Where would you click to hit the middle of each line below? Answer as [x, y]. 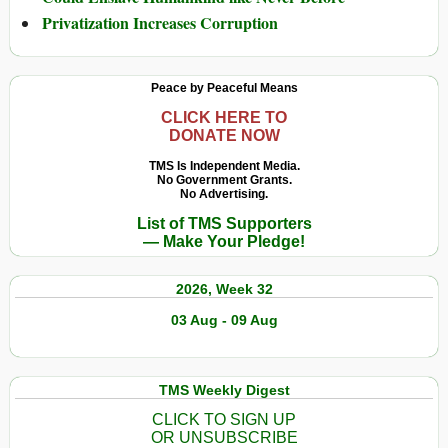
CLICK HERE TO [224, 118]
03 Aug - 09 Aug [224, 320]
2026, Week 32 [224, 289]
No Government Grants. [224, 180]
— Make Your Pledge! [224, 242]
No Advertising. [224, 194]
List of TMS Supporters [224, 224]
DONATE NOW [224, 136]
